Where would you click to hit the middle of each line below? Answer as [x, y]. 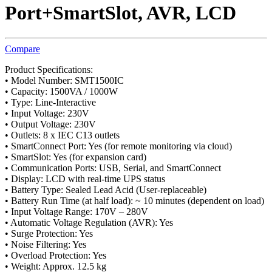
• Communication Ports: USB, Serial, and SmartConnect [113, 168]
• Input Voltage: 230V [47, 113]
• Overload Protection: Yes [56, 255]
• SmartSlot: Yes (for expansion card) [76, 157]
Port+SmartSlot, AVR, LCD [121, 13]
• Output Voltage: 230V [50, 124]
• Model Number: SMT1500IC [64, 80]
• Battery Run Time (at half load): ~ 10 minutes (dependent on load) [134, 200]
